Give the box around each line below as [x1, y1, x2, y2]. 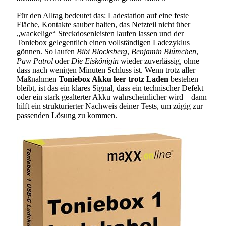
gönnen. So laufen [17, 47, 77, 56]
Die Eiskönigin [71, 56, 119, 66]
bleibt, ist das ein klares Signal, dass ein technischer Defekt [17, 84, 203, 93]
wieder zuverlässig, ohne [119, 56, 199, 66]
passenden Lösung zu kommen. [17, 111, 117, 120]
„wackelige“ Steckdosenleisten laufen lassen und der [17, 29, 184, 38]
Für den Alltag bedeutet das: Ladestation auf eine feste [17, 11, 189, 20]
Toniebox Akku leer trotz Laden [59, 75, 168, 84]
